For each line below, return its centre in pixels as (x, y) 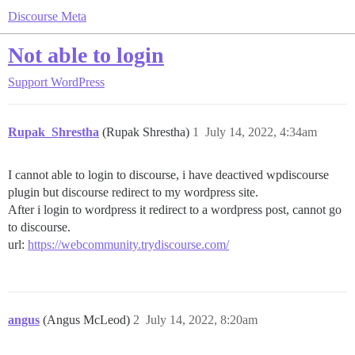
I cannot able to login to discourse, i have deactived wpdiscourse (168, 175)
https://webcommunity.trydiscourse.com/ (128, 244)
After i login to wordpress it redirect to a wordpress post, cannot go (175, 210)
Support (28, 82)
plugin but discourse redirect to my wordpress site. (133, 192)
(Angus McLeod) (88, 320)
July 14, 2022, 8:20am (202, 320)
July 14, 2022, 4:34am (261, 132)
